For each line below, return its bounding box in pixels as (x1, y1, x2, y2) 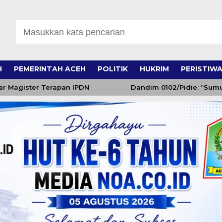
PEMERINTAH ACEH (13, 64, 86, 73)
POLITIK (97, 64, 128, 73)
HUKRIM (139, 64, 169, 73)
